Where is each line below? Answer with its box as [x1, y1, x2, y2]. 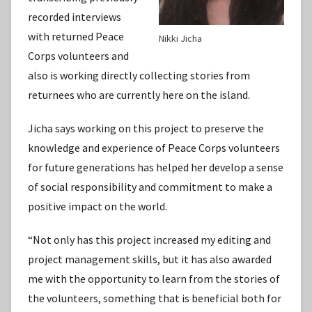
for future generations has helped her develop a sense [28, 160, 283, 175]
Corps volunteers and [28, 49, 129, 63]
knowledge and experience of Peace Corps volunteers [28, 141, 280, 155]
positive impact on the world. [28, 199, 167, 214]
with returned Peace [28, 29, 124, 44]
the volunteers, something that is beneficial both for [28, 291, 281, 306]
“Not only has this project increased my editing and [28, 233, 271, 247]
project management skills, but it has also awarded [28, 252, 272, 267]
